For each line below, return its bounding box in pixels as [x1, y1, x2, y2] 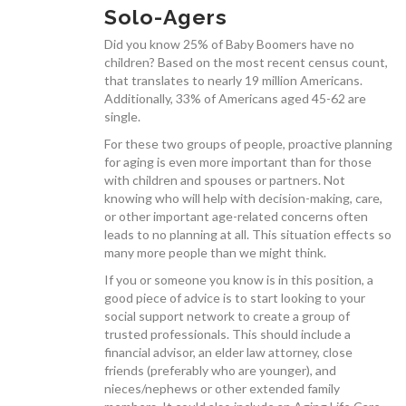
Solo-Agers [104, 4, 227, 29]
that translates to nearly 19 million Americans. [104, 72, 362, 88]
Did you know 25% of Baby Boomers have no [104, 35, 354, 52]
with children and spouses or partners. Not [104, 171, 345, 188]
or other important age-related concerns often [104, 208, 368, 224]
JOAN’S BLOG [14, 319, 99, 332]
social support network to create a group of [104, 307, 350, 324]
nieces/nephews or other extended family [104, 380, 340, 396]
